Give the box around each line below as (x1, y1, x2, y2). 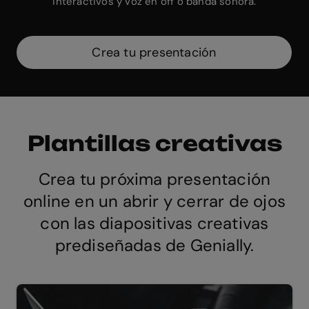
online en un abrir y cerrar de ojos (23, 190, 286, 212)
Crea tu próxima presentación (38, 168, 271, 190)
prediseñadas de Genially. (54, 234, 255, 256)
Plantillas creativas (27, 130, 282, 156)
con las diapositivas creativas (40, 212, 269, 234)
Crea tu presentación (92, 43, 217, 61)
